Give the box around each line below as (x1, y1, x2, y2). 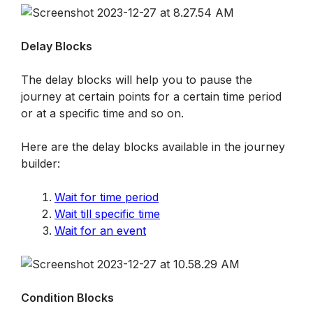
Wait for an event (54, 224, 146, 238)
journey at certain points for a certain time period (21, 89, 282, 103)
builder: (21, 156, 60, 170)
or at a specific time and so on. (21, 106, 184, 120)
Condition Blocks (21, 291, 114, 305)
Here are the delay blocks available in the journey (21, 140, 285, 154)
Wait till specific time (54, 207, 160, 221)
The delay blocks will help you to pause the (21, 73, 252, 87)
